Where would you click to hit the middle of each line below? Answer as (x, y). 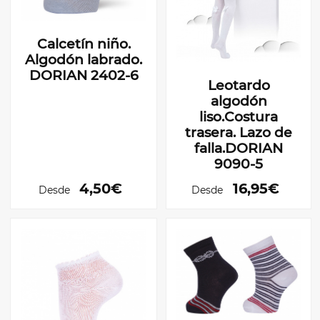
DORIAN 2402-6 (84, 75)
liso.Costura (239, 116)
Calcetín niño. (84, 44)
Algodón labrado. (84, 59)
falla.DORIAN (239, 148)
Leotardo (239, 85)
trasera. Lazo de (239, 132)
